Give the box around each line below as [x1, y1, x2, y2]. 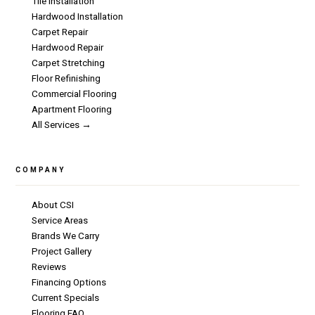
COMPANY [15, 166, 66, 174]
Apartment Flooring [31, 103, 112, 115]
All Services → [31, 119, 91, 131]
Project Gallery [31, 245, 91, 257]
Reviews [31, 261, 66, 273]
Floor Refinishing [31, 72, 101, 84]
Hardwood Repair [31, 41, 103, 53]
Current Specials [31, 292, 99, 304]
